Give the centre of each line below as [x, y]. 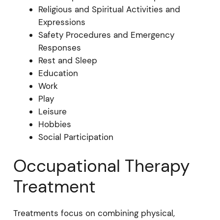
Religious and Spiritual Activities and [109, 9]
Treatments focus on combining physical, [94, 213]
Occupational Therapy [101, 166]
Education [58, 73]
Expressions [62, 22]
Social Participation [76, 137]
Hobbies [55, 124]
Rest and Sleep [68, 60]
